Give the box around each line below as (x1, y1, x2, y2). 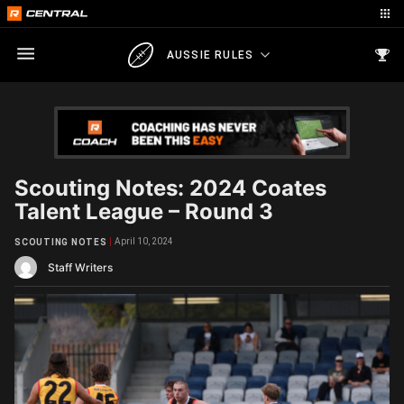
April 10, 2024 (114, 236, 173, 246)
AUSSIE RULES (166, 48, 254, 61)
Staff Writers (48, 261, 113, 274)
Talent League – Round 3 (14, 198, 273, 225)
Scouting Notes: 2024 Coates (14, 175, 326, 201)
